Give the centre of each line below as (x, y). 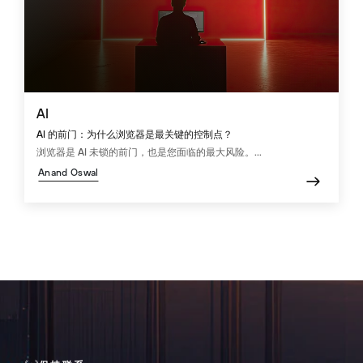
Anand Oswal (68, 173)
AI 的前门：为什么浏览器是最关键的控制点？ (135, 135)
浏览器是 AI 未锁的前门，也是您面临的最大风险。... (149, 153)
